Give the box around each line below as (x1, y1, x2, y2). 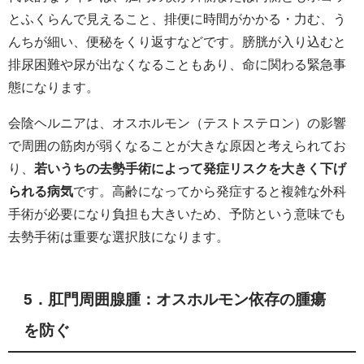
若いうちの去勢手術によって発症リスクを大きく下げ (34, 162, 346, 175)
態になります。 (8, 80, 99, 94)
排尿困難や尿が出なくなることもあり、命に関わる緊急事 (8, 58, 346, 71)
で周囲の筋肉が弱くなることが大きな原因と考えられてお (8, 139, 346, 153)
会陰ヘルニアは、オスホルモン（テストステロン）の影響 (8, 116, 346, 130)
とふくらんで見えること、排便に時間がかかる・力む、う (8, 12, 346, 26)
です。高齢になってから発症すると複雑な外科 (73, 184, 346, 198)
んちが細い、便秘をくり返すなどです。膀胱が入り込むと (8, 35, 346, 49)
